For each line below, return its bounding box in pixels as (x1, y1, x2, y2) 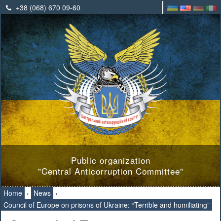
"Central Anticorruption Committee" (37, 165, 184, 177)
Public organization (71, 154, 150, 166)
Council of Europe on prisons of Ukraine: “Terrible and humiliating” (3, 200, 210, 210)
